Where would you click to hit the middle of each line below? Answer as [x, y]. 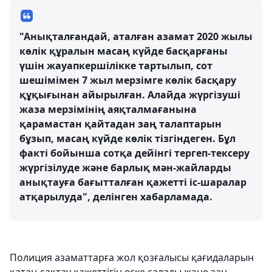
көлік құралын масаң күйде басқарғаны [124, 51]
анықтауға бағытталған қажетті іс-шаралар [133, 182]
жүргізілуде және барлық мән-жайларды [125, 168]
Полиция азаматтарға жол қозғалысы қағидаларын [132, 257]
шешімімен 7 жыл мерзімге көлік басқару [128, 80]
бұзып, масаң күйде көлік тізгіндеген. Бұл [127, 138]
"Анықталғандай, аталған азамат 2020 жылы [136, 36]
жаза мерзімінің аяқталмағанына [108, 109]
